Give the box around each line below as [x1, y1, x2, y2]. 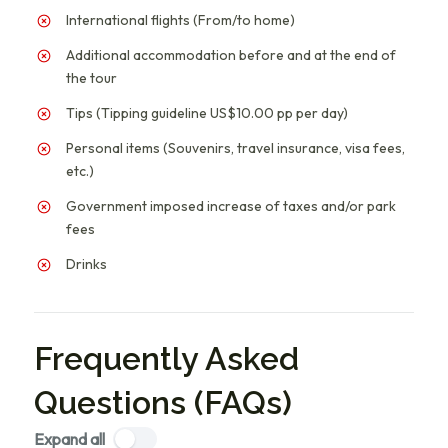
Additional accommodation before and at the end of [66, 45, 396, 64]
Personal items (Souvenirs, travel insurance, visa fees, [66, 138, 405, 157]
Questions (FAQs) [34, 383, 292, 421]
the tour [66, 68, 117, 87]
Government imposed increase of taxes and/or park [66, 196, 396, 215]
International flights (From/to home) [66, 10, 295, 29]
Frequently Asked [34, 339, 299, 377]
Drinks [66, 254, 107, 273]
